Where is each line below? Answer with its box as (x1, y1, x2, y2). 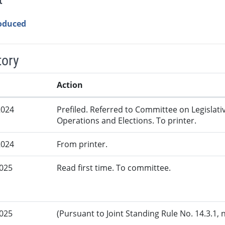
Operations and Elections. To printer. (57, 115, 197, 127)
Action (57, 79, 83, 91)
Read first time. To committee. (57, 162, 171, 174)
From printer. (57, 139, 108, 150)
